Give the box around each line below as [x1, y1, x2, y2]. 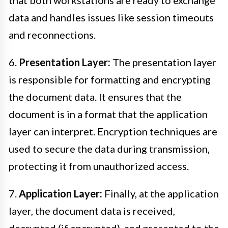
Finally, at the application [102, 187, 219, 200]
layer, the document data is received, [9, 205, 175, 217]
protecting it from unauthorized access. [9, 160, 189, 173]
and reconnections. [9, 28, 96, 41]
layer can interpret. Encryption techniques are [9, 125, 217, 138]
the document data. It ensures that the [9, 91, 182, 103]
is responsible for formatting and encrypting [9, 73, 211, 86]
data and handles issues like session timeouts [9, 11, 214, 24]
